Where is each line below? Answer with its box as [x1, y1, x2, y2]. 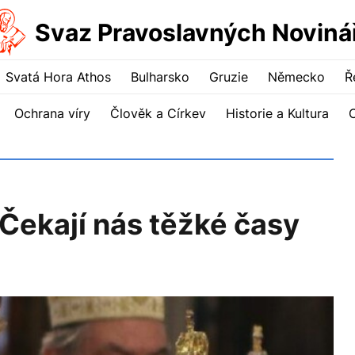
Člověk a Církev [110, 105, 206, 121]
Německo [268, 69, 325, 85]
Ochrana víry [14, 105, 90, 121]
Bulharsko [131, 69, 189, 85]
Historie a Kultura [226, 105, 329, 121]
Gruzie [209, 69, 248, 85]
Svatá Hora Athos [6, 69, 111, 85]
